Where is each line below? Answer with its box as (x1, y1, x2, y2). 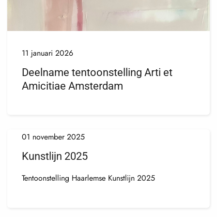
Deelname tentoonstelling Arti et (22, 66, 172, 78)
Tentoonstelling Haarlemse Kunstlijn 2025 (22, 172, 155, 184)
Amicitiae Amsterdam (22, 79, 123, 92)
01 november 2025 (22, 131, 85, 142)
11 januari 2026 (22, 47, 73, 59)
